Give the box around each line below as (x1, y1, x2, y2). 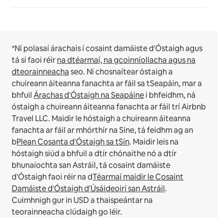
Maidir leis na (133, 137, 179, 147)
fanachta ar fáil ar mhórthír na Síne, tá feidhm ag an (12, 125, 193, 136)
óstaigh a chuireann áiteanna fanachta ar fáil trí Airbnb (12, 102, 206, 112)
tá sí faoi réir (12, 55, 57, 66)
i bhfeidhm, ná (144, 90, 196, 101)
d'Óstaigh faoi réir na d (12, 172, 92, 182)
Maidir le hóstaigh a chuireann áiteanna (52, 113, 191, 124)
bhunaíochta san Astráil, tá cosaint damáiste (12, 160, 170, 171)
